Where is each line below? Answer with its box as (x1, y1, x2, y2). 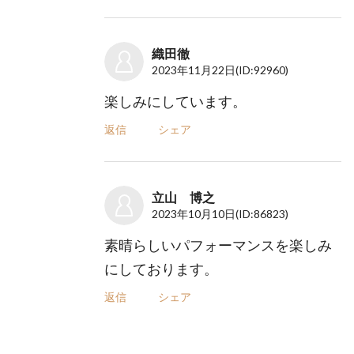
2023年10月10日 (152, 207, 236, 220)
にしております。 (104, 260, 219, 277)
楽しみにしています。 (104, 92, 247, 110)
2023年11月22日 (152, 63, 236, 77)
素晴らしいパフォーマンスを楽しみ (104, 236, 333, 254)
